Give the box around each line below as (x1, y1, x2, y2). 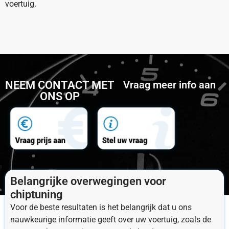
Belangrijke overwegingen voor (10, 174, 166, 188)
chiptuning (10, 188, 63, 201)
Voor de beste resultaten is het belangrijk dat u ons (10, 202, 192, 212)
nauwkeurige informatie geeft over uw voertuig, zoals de (10, 214, 211, 224)
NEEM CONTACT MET (5, 79, 114, 91)
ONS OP (40, 90, 80, 103)
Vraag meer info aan (123, 79, 216, 91)
